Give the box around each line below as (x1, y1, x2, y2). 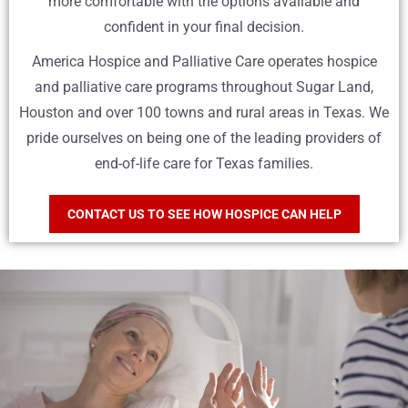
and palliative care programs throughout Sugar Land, (35, 78, 373, 97)
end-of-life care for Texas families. (95, 155, 313, 173)
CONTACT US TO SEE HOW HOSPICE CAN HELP (66, 207, 342, 222)
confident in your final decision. (104, 18, 304, 36)
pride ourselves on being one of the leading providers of (26, 129, 382, 148)
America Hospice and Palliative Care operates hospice (31, 53, 377, 71)
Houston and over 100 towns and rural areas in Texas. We (19, 104, 389, 122)
